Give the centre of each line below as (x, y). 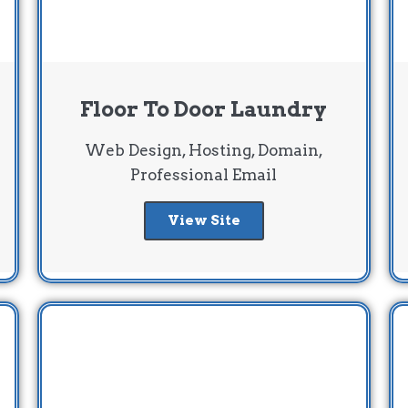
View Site (204, 220)
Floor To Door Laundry (204, 109)
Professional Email (204, 174)
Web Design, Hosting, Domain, (204, 150)
